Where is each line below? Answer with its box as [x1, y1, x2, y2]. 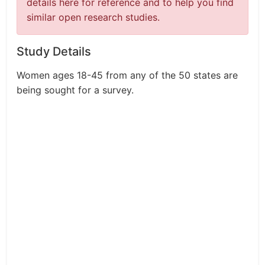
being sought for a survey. [17, 84, 134, 96]
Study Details [17, 44, 91, 59]
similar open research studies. [27, 11, 160, 23]
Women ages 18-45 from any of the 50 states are [17, 69, 238, 81]
